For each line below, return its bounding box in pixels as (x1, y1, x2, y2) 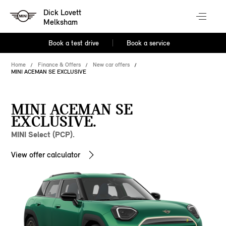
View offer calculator (11, 150, 81, 159)
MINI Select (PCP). (11, 130, 75, 139)
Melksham (43, 17, 78, 27)
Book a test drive (48, 39, 99, 47)
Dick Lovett (43, 8, 82, 18)
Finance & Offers (38, 61, 81, 68)
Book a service (126, 39, 170, 47)
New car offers (93, 61, 130, 68)
